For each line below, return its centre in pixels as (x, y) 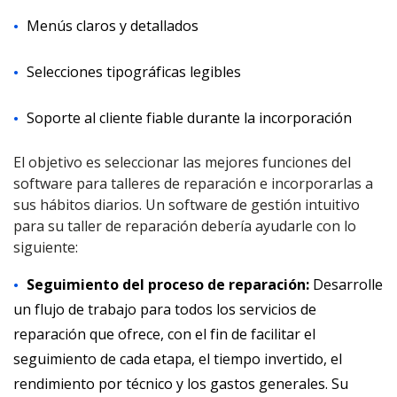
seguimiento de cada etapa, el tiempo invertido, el (178, 359)
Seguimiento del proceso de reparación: (168, 284)
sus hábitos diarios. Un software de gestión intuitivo (187, 205)
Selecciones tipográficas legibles (134, 72)
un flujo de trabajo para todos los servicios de (165, 309)
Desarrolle (346, 284)
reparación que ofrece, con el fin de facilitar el (164, 334)
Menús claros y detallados (113, 26)
